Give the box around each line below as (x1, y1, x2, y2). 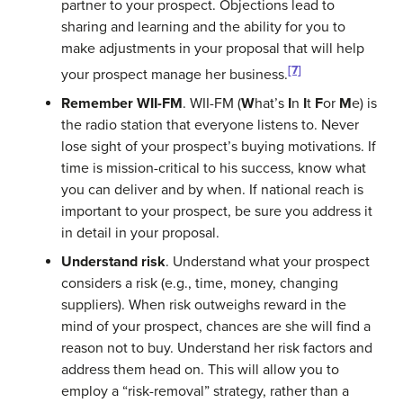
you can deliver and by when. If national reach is (61, 181, 363, 200)
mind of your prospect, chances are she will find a (61, 318, 371, 336)
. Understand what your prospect (166, 253, 370, 272)
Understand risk (61, 253, 166, 272)
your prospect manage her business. (61, 66, 288, 85)
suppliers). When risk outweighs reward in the (61, 296, 346, 315)
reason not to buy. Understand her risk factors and (61, 339, 372, 358)
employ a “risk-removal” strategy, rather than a (61, 382, 349, 401)
